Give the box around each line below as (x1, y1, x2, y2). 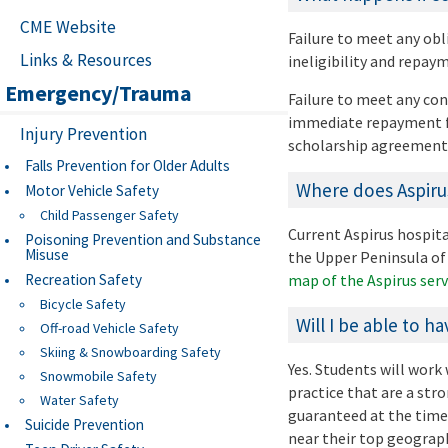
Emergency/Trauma (5, 79, 192, 108)
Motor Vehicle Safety (25, 181, 159, 201)
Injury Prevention (20, 123, 147, 146)
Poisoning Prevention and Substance (25, 230, 261, 250)
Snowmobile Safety (40, 367, 157, 386)
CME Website (20, 16, 116, 39)
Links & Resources (20, 49, 152, 72)
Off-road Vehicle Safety (40, 319, 179, 338)
